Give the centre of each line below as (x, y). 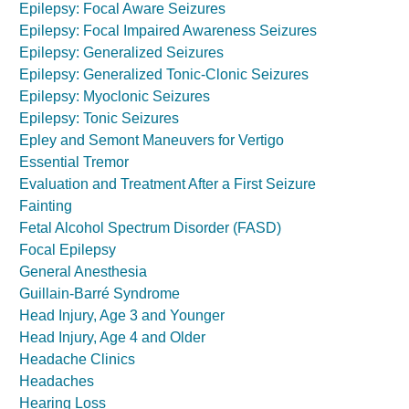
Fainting (46, 206)
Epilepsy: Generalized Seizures (121, 52)
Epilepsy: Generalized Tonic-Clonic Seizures (164, 74)
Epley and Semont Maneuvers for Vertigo (152, 140)
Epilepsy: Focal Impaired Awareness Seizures (168, 31)
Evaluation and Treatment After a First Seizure (168, 184)
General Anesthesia (83, 272)
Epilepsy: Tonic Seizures (99, 118)
